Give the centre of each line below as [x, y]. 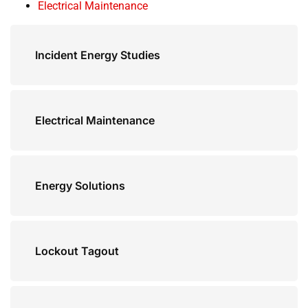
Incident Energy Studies [98, 55]
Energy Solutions [80, 185]
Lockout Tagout [77, 251]
